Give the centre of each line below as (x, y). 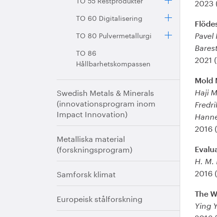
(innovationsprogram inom (106, 102)
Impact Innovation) (92, 113)
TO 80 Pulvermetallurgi (114, 35)
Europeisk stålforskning (100, 198)
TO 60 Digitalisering (109, 17)
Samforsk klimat (86, 173)
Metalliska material (91, 138)
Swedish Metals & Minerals (105, 92)
